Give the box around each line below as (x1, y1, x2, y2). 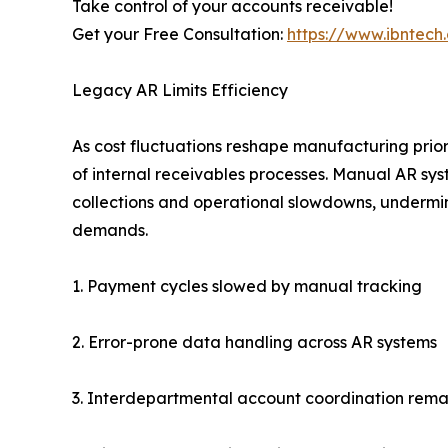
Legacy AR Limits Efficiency (72, 80, 288, 101)
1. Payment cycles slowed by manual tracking (72, 276, 422, 297)
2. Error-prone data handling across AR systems (72, 332, 437, 353)
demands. (72, 220, 148, 241)
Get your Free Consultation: (72, 24, 287, 45)
